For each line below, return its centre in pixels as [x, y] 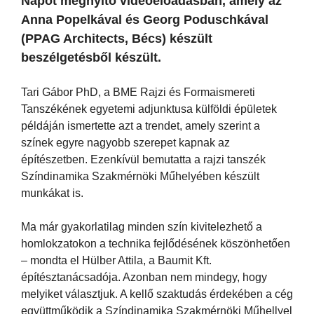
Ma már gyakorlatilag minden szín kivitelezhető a [142, 226]
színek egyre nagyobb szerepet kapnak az [125, 142]
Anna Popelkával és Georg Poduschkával [145, 19]
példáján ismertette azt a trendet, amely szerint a [141, 125]
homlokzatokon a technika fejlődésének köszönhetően [156, 243]
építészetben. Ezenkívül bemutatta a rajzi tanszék [143, 159]
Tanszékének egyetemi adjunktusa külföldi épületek [149, 109]
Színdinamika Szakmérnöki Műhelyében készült [140, 176]
